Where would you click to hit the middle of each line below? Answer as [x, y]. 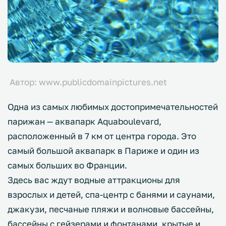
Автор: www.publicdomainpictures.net [87, 82]
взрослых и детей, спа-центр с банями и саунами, [111, 194]
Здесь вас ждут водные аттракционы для [94, 180]
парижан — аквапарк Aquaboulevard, [84, 121]
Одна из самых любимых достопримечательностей [113, 106]
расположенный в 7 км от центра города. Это [102, 136]
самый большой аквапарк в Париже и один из [103, 150]
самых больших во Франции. [67, 165]
